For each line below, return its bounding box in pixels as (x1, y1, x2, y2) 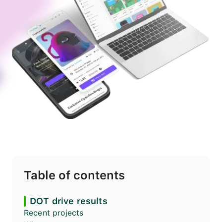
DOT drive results (30, 196, 108, 207)
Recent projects (24, 208, 84, 218)
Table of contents (24, 168, 125, 183)
